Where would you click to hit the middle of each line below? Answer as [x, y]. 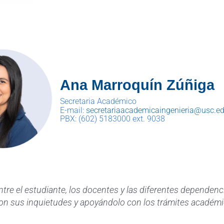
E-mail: [73, 110]
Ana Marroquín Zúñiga [137, 85]
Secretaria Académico [98, 101]
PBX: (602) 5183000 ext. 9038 [112, 118]
